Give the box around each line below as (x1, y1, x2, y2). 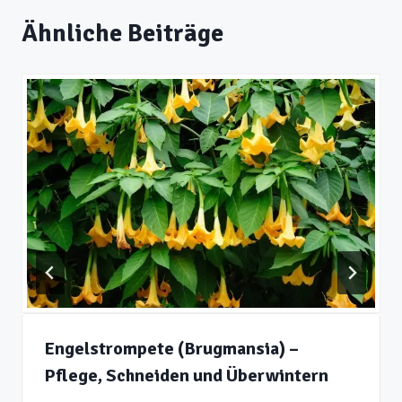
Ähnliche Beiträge (22, 18, 223, 49)
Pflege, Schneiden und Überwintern (44, 364, 328, 388)
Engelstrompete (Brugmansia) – (44, 337, 299, 361)
